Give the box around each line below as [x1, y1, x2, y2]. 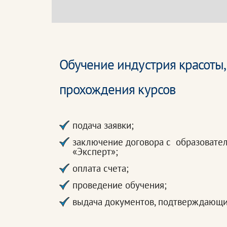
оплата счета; [72, 162, 129, 174]
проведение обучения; [72, 179, 167, 191]
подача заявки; [72, 119, 134, 131]
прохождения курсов [59, 81, 175, 98]
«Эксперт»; [72, 145, 118, 158]
